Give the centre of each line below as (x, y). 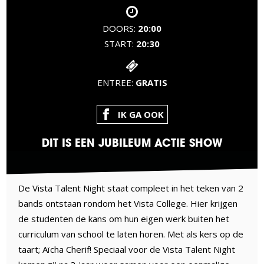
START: (120, 43)
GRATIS (151, 82)
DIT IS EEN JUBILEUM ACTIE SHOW (132, 143)
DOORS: (120, 28)
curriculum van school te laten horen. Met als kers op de (131, 234)
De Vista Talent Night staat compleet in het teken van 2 (131, 188)
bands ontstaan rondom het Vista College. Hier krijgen (128, 203)
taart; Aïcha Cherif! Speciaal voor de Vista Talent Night (127, 249)
